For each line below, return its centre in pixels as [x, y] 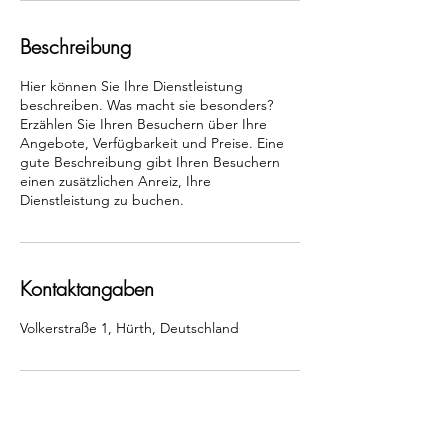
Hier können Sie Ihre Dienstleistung [131, 86]
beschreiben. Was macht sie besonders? [146, 105]
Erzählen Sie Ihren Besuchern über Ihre [143, 124]
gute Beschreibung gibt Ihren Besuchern [150, 162]
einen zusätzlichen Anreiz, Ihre [115, 181]
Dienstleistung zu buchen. [102, 200]
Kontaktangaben [87, 288]
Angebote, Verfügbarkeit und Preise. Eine [152, 143]
